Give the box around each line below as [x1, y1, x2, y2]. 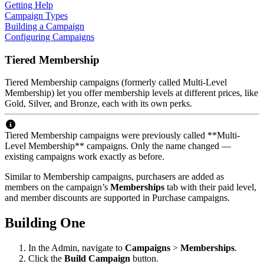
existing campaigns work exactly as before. [5, 151, 164, 162]
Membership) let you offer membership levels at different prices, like [5, 88, 258, 98]
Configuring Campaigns [5, 32, 94, 42]
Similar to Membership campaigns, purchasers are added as [5, 171, 224, 182]
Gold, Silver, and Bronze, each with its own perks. [5, 98, 192, 109]
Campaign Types [5, 11, 68, 21]
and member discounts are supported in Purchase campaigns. [5, 193, 230, 203]
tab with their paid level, [164, 182, 256, 193]
